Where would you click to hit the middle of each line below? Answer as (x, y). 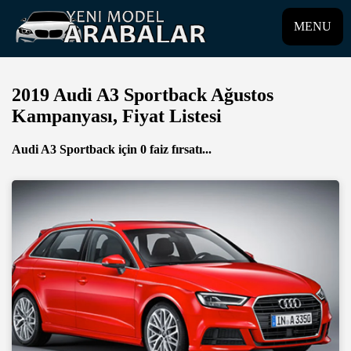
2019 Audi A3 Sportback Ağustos (143, 94)
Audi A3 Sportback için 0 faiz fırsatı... (112, 149)
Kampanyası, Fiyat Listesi (117, 116)
